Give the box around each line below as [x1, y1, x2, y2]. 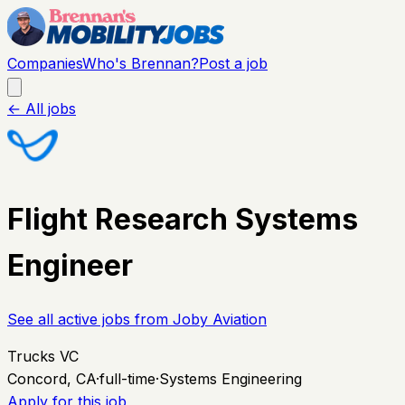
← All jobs [7, 99, 76, 118]
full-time [99, 369, 155, 388]
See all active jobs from [7, 309, 173, 328]
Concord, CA [7, 369, 96, 388]
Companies [7, 54, 82, 72]
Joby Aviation [173, 309, 267, 328]
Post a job [199, 54, 268, 72]
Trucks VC [7, 346, 79, 365]
